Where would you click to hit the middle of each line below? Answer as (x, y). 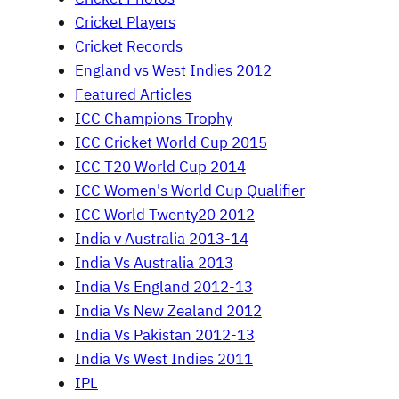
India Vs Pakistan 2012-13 (164, 334)
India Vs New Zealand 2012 (168, 310)
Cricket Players (125, 22)
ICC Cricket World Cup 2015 (171, 142)
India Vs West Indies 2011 (163, 358)
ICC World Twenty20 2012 (164, 214)
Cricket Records (128, 46)
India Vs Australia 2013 (154, 262)
